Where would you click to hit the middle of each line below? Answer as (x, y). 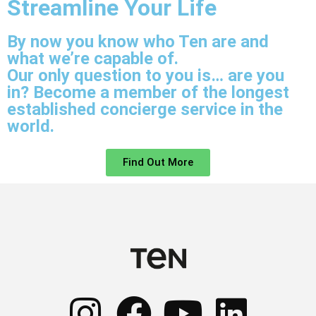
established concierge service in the (145, 109)
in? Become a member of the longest (148, 92)
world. (31, 126)
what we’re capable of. (93, 58)
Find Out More (158, 162)
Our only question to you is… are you (146, 75)
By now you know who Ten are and (138, 41)
